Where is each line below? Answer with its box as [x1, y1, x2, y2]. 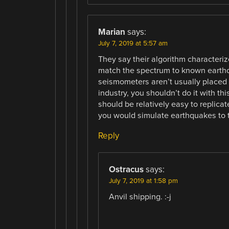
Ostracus [108, 164, 144, 175]
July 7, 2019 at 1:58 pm [108, 177, 178, 186]
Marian [98, 27, 125, 38]
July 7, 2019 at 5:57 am [98, 39, 168, 48]
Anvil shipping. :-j [108, 192, 171, 202]
